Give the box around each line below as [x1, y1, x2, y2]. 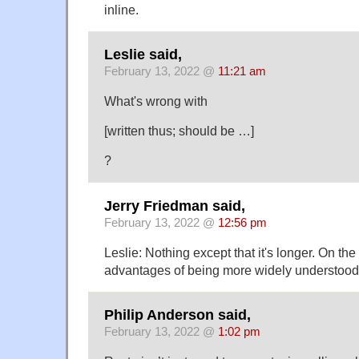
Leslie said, [104, 46, 182, 63]
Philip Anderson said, [104, 307, 251, 324]
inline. [104, 2, 139, 17]
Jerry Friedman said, [104, 197, 245, 214]
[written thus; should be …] [104, 123, 254, 139]
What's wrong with [104, 94, 208, 109]
